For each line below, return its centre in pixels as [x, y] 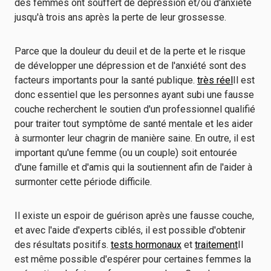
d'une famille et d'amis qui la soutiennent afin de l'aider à [133, 167]
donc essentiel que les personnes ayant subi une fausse [134, 95]
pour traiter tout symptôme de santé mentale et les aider [134, 124]
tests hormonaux [146, 245]
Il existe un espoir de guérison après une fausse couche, [134, 216]
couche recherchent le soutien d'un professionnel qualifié [135, 109]
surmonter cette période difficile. [84, 182]
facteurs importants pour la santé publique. [105, 80]
